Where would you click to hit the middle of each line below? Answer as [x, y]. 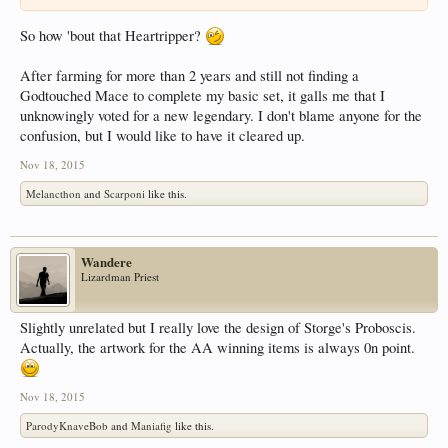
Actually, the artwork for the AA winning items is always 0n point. [217, 348]
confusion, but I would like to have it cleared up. [162, 136]
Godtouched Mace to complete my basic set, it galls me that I [202, 96]
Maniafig [151, 426]
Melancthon [53, 194]
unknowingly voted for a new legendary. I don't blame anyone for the [221, 116]
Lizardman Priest [120, 277]
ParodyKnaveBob [67, 426]
